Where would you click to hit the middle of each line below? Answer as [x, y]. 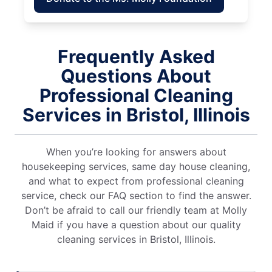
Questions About [136, 76]
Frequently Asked [136, 56]
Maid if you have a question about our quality [136, 224]
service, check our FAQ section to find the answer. [136, 195]
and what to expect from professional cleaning [136, 181]
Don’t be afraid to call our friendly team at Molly [136, 210]
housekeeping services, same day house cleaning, [136, 166]
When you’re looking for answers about [136, 151]
